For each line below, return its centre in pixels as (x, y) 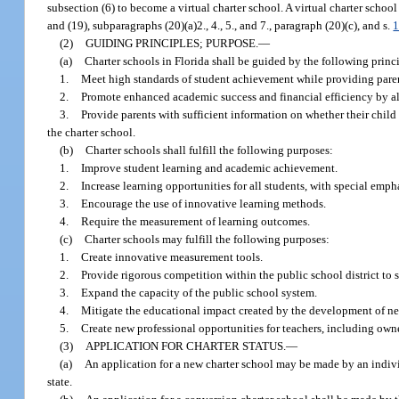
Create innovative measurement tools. (172, 256)
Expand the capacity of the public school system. (199, 292)
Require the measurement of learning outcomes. (196, 221)
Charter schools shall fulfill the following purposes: (210, 150)
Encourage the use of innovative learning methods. (204, 203)
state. (60, 381)
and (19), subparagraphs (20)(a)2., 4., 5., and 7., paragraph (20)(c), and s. (220, 25)
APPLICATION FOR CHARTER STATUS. (186, 346)
